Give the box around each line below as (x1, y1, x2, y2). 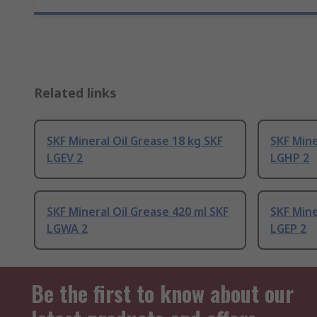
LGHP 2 (270, 150, 309, 166)
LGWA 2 (47, 221, 88, 237)
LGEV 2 (47, 150, 83, 166)
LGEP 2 (270, 221, 306, 237)
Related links (34, 84, 117, 102)
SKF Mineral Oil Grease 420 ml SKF (47, 204, 229, 220)
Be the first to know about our (31, 277, 294, 310)
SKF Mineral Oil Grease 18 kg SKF (47, 133, 223, 149)
